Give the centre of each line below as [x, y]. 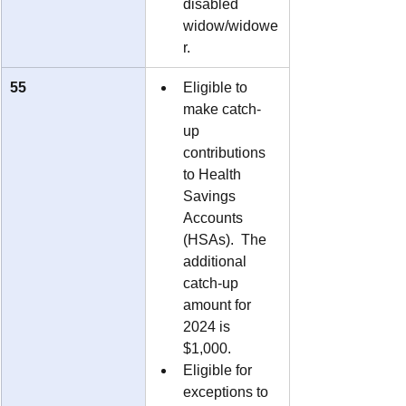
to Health [214, 174]
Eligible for [219, 370]
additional [217, 261]
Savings [211, 196]
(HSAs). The [227, 239]
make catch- [222, 109]
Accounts [215, 217]
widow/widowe [231, 25]
